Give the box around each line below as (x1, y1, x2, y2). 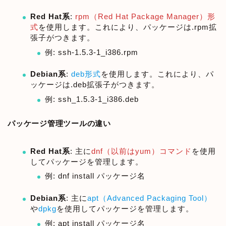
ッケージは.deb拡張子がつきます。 (30, 80, 159, 89)
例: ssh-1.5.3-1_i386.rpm (45, 47, 138, 56)
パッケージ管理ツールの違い (8, 119, 111, 128)
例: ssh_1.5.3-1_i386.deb (45, 94, 139, 103)
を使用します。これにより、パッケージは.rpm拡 (38, 22, 217, 31)
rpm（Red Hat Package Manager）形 (75, 12, 215, 21)
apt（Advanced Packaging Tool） (87, 194, 212, 203)
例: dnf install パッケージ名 (45, 172, 145, 181)
